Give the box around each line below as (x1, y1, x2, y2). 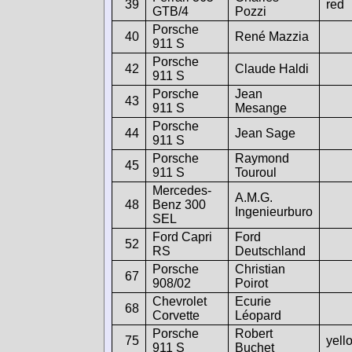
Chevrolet (152, 294, 207, 308)
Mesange (235, 101, 287, 115)
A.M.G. (235, 190, 273, 204)
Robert (235, 326, 273, 340)
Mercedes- (152, 183, 211, 197)
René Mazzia (235, 29, 309, 43)
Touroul (235, 165, 277, 179)
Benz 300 (152, 197, 206, 211)
